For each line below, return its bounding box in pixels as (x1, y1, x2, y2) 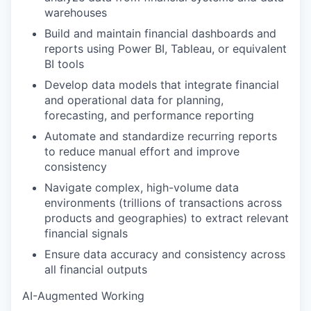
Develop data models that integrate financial (44, 78, 279, 92)
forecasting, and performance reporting (44, 108, 254, 122)
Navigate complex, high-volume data (44, 180, 239, 194)
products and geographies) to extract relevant (44, 211, 289, 225)
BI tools (44, 57, 84, 71)
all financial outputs (44, 262, 147, 276)
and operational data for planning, (44, 93, 224, 107)
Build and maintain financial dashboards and (44, 26, 276, 40)
